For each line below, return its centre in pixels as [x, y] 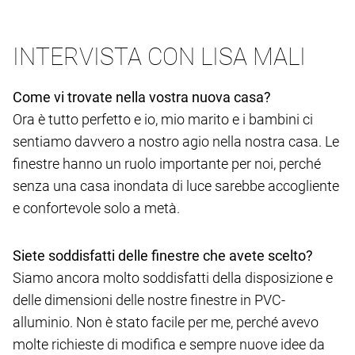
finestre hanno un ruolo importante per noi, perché [167, 164]
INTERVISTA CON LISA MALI [159, 57]
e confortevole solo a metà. [96, 208]
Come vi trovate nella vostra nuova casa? [142, 97]
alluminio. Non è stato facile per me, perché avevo [166, 323]
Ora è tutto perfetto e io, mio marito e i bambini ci [163, 120]
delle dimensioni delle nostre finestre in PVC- [149, 300]
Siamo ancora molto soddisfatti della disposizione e [173, 278]
